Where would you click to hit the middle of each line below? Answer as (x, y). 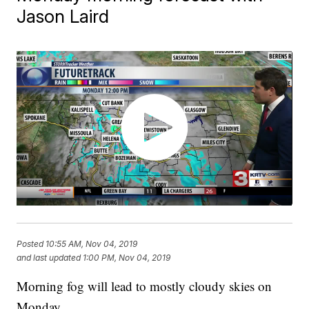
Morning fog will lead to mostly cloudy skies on (144, 286)
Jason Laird (63, 16)
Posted (31, 243)
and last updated (49, 257)
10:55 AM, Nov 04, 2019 (92, 243)
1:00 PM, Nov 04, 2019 (127, 257)
